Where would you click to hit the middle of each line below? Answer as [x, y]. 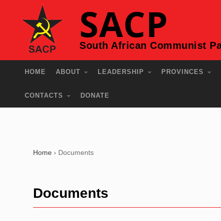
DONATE [95, 95]
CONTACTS [45, 95]
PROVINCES [184, 72]
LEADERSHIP [122, 72]
